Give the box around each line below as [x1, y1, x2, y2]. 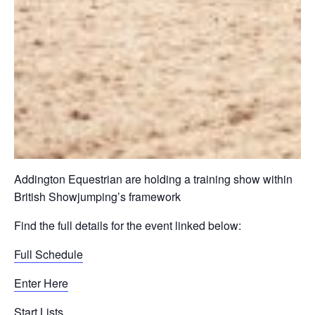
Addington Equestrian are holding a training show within [14, 171, 292, 187]
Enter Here [14, 275, 68, 291]
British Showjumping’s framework [14, 188, 181, 205]
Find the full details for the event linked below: [14, 217, 241, 233]
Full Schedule [14, 246, 83, 262]
